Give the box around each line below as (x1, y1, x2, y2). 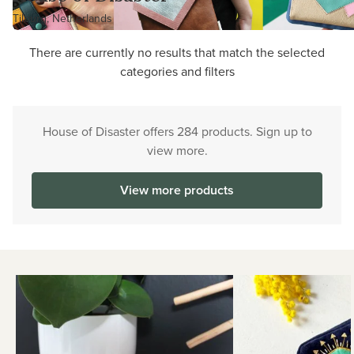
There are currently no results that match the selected (29, 43, 325, 61)
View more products (120, 181, 234, 199)
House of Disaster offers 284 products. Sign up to (42, 122, 312, 140)
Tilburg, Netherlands (13, 10, 112, 26)
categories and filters (119, 62, 235, 80)
